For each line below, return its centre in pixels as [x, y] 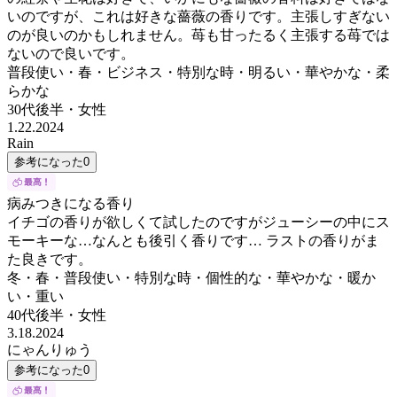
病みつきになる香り [71, 203]
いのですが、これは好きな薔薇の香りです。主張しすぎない [198, 16]
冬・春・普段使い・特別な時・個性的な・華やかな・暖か [191, 277]
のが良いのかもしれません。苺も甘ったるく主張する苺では [198, 35]
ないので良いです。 [71, 53]
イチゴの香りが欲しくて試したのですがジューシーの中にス [198, 222]
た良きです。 [50, 259]
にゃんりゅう [50, 349]
